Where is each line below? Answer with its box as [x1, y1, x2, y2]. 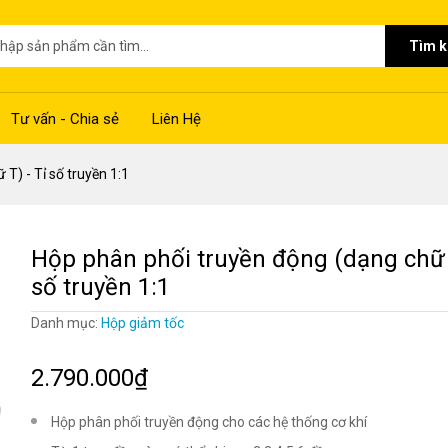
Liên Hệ [152, 109, 201, 128]
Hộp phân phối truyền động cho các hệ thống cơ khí [50, 414, 367, 430]
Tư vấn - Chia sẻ [11, 109, 119, 128]
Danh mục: [30, 315, 101, 331]
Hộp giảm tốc [100, 315, 184, 331]
